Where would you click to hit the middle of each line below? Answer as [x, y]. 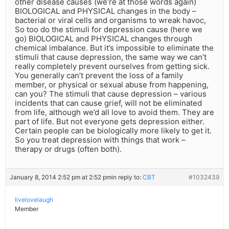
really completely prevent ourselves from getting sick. [112, 66]
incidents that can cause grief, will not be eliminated [108, 103]
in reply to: [127, 177]
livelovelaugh [34, 200]
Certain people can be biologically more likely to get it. [113, 131]
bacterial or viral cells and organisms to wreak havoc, [110, 20]
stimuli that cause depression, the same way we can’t [111, 57]
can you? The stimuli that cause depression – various [111, 94]
